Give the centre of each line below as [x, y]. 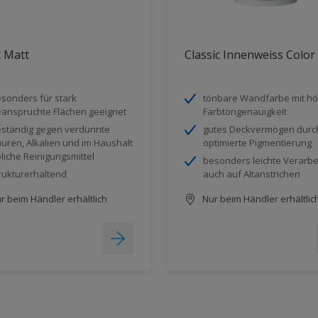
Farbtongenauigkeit [245, 111]
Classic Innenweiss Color [250, 54]
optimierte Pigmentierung [257, 142]
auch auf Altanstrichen [252, 174]
